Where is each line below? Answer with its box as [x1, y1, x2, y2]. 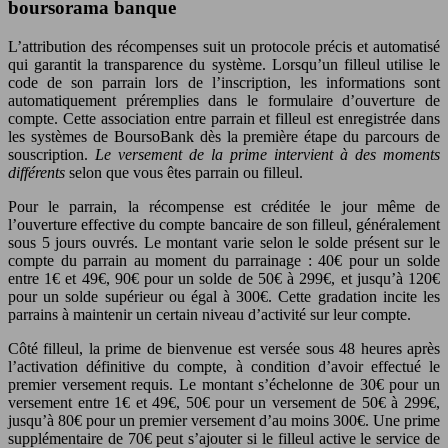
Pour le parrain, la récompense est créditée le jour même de [8, 198, 440, 216]
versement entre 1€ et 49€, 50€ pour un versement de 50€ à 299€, [8, 394, 440, 412]
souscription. [8, 146, 95, 164]
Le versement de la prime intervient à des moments [95, 146, 440, 164]
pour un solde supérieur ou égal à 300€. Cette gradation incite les [8, 288, 440, 306]
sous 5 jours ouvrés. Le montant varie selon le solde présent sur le [8, 234, 440, 252]
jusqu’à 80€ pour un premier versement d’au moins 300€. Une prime [8, 412, 440, 430]
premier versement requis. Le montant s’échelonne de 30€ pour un [8, 376, 440, 394]
